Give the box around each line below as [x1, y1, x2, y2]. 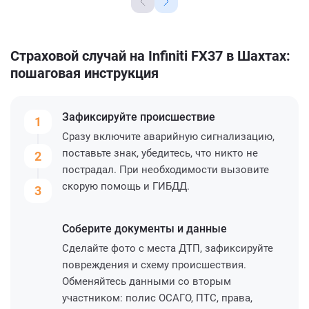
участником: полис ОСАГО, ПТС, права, [62, 291, 252, 304]
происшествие [140, 110, 215, 123]
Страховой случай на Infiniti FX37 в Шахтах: [10, 47, 290, 64]
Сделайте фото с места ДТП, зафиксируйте [62, 241, 273, 255]
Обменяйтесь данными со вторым [62, 275, 231, 288]
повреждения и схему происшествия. [62, 258, 246, 271]
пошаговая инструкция [10, 64, 159, 81]
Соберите [62, 221, 114, 235]
